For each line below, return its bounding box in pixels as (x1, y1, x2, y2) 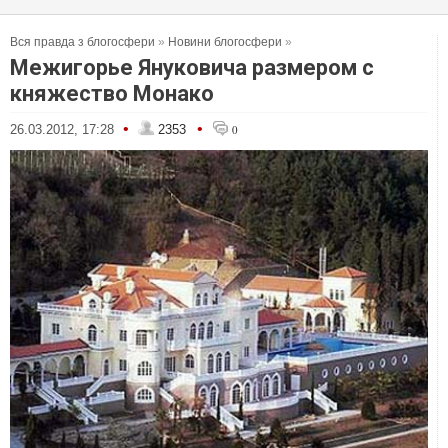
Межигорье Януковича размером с (10, 55, 374, 80)
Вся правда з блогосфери (10, 35, 155, 49)
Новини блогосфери (168, 35, 282, 49)
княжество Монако (10, 81, 214, 106)
